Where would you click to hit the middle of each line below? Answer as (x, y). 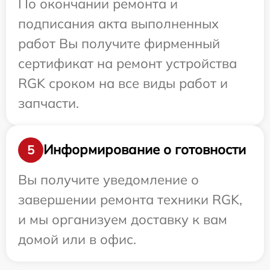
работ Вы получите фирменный (119, 43)
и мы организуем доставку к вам (123, 219)
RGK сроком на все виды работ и (123, 83)
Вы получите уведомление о (108, 179)
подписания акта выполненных (118, 23)
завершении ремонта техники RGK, (130, 199)
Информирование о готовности (145, 150)
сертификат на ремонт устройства (127, 63)
